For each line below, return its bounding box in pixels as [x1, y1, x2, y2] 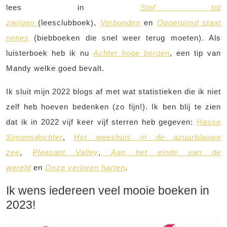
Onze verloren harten [45, 163, 125, 172]
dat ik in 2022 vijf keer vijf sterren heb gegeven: [6, 118, 197, 127]
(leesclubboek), [38, 18, 100, 27]
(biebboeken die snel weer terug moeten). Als [29, 33, 221, 43]
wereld [6, 163, 31, 172]
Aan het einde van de [101, 148, 221, 157]
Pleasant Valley [32, 148, 98, 157]
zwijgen [6, 18, 34, 27]
